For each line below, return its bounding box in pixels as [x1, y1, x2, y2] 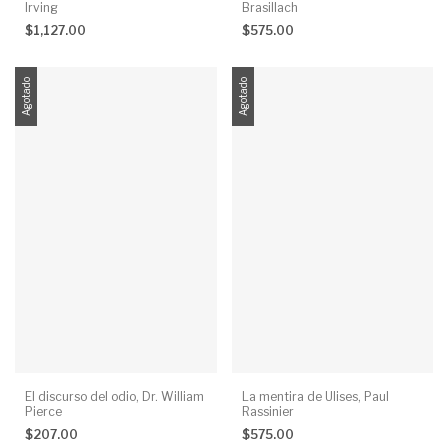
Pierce [25, 404, 62, 420]
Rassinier [241, 404, 294, 420]
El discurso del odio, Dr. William [25, 389, 204, 405]
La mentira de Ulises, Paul [241, 389, 389, 405]
